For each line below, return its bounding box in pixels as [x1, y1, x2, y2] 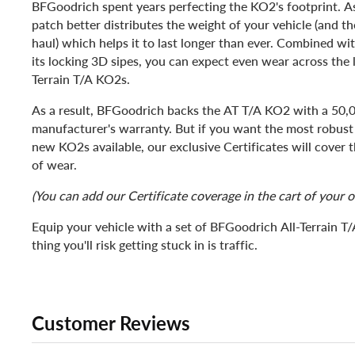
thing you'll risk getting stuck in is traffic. [32, 235, 258, 254]
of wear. [32, 155, 77, 174]
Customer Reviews [32, 310, 190, 337]
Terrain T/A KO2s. [32, 70, 130, 89]
